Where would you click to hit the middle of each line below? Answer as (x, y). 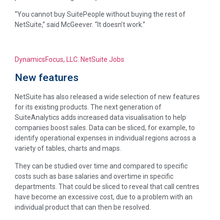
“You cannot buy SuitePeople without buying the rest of (100, 14)
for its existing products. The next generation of (88, 107)
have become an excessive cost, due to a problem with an (104, 197)
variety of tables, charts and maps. (68, 149)
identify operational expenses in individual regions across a (105, 138)
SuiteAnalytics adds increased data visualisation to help (100, 118)
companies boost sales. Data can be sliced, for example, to (105, 128)
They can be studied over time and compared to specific (101, 166)
